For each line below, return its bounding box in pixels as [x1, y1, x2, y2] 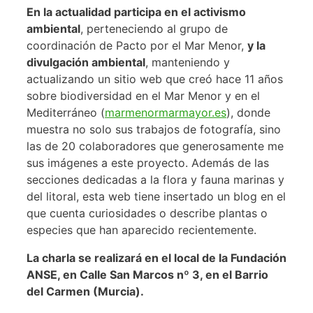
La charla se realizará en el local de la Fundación [27, 250, 286, 265]
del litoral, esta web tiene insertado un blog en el [27, 189, 286, 203]
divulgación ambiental [27, 54, 145, 69]
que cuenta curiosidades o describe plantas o [27, 205, 268, 220]
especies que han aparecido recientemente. [27, 222, 260, 237]
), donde [226, 105, 270, 119]
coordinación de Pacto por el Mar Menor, [27, 38, 247, 52]
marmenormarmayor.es [105, 105, 226, 119]
